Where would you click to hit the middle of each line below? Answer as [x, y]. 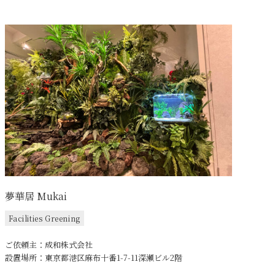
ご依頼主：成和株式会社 [49, 244]
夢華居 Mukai [36, 196]
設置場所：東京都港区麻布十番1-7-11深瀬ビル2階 [94, 257]
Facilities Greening [45, 218]
